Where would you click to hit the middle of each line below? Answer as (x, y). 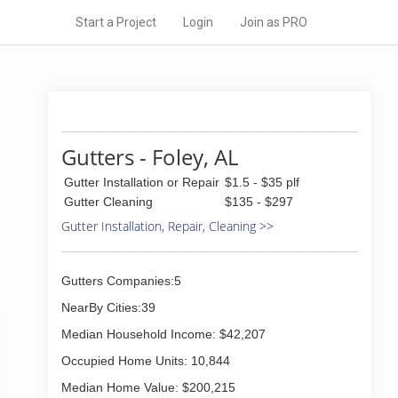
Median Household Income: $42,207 (163, 334)
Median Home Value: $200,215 (148, 387)
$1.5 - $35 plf (262, 182)
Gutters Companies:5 (121, 281)
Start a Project (116, 22)
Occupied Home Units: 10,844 (146, 361)
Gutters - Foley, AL (150, 157)
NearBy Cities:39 (108, 307)
